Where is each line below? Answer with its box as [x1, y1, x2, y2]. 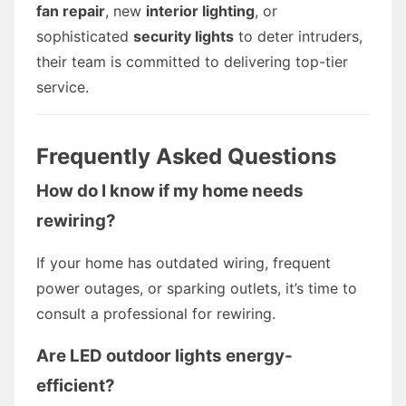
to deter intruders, [234, 26, 362, 45]
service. [36, 77, 89, 96]
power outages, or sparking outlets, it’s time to [36, 278, 357, 297]
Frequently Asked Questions [36, 142, 336, 169]
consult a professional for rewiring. [36, 304, 275, 323]
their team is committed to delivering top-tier [36, 52, 348, 71]
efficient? [36, 374, 115, 396]
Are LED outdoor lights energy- [36, 344, 293, 366]
